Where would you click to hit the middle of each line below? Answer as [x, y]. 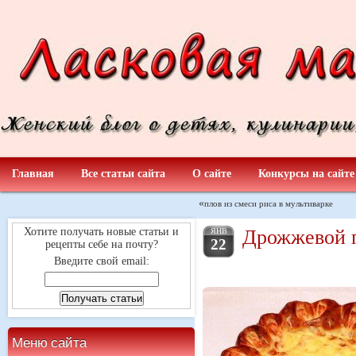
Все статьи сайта [123, 174]
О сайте [212, 174]
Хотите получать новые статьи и [101, 232]
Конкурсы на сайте [306, 174]
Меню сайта [49, 342]
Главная [33, 174]
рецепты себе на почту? [101, 244]
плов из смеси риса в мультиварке [269, 203]
